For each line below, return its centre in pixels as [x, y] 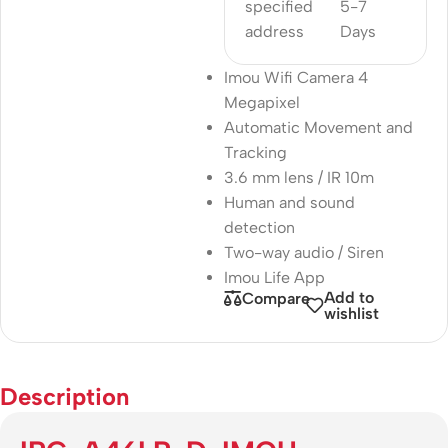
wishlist [351, 313]
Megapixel [262, 102]
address [274, 31]
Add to [348, 297]
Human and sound [289, 202]
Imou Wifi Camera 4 [296, 77]
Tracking [255, 152]
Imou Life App [274, 277]
